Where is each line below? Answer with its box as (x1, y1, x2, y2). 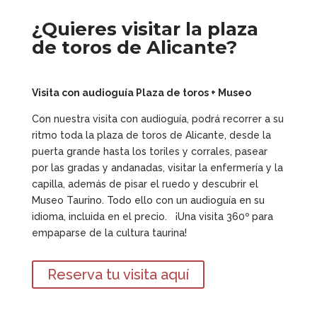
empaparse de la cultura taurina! (31, 227, 187, 238)
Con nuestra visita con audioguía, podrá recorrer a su (31, 113, 284, 125)
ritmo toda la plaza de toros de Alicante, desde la (31, 129, 271, 141)
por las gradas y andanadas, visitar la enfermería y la (31, 162, 283, 173)
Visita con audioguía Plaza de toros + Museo (31, 87, 251, 98)
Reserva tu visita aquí (47, 266, 189, 283)
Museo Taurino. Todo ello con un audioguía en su (31, 195, 265, 206)
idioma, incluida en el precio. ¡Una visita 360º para (31, 211, 273, 222)
